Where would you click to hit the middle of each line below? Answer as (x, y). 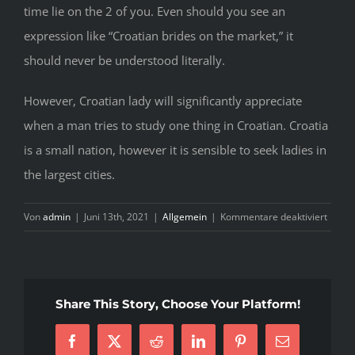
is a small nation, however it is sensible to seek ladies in (175, 149)
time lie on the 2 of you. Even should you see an (155, 11)
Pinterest (264, 346)
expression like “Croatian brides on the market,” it (158, 35)
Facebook (99, 346)
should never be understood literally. (124, 60)
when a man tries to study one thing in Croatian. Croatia (176, 125)
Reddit (174, 346)
